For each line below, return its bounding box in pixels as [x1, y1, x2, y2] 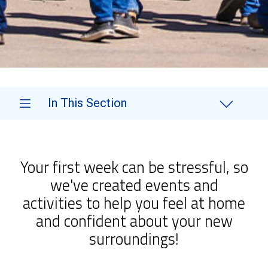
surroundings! [89, 227, 179, 251]
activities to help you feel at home [23, 191, 245, 215]
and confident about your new [35, 209, 233, 233]
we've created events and [50, 173, 218, 197]
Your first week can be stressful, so [20, 155, 248, 179]
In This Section [48, 96, 127, 110]
